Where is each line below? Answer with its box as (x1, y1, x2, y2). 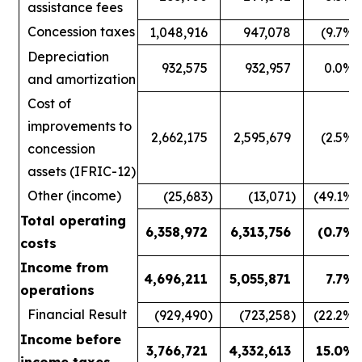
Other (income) (27, 187, 121, 204)
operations (20, 281, 95, 298)
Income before (20, 330, 121, 347)
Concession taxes (27, 23, 135, 40)
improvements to (27, 117, 132, 134)
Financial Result (27, 305, 127, 322)
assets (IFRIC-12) (27, 162, 136, 179)
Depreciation (27, 48, 109, 65)
